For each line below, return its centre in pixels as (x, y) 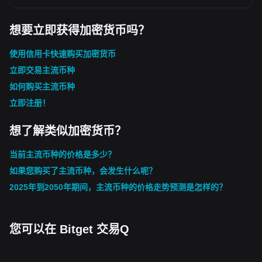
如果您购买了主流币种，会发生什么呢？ (83, 171)
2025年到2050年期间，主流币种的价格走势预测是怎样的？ (118, 187)
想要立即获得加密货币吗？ (80, 30)
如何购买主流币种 (42, 87)
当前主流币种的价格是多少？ (63, 154)
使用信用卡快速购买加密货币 (63, 54)
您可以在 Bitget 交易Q (69, 229)
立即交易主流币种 (42, 70)
